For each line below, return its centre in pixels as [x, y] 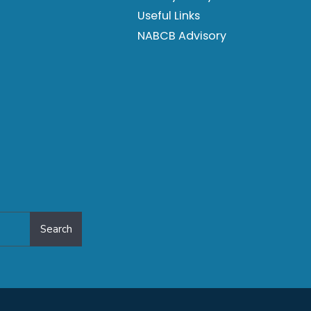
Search [56, 229]
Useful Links [169, 16]
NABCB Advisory [182, 36]
